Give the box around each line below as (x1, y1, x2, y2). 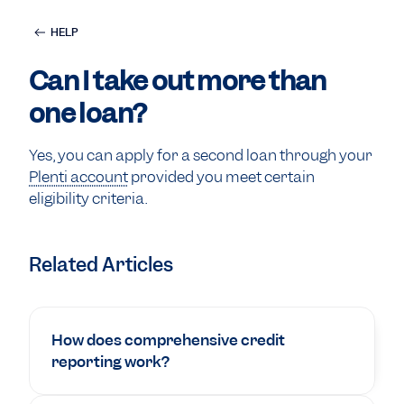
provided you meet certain (128, 167, 315, 187)
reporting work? (51, 352, 170, 372)
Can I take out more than (29, 63, 326, 98)
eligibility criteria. (29, 188, 147, 208)
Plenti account (29, 167, 128, 187)
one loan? (29, 96, 147, 131)
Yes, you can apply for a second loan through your (29, 145, 372, 165)
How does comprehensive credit (51, 330, 285, 350)
